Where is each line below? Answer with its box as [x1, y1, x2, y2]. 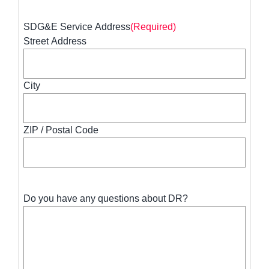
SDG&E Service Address [23, 22, 131, 32]
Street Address [23, 36, 87, 47]
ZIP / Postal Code [23, 125, 99, 136]
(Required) [130, 22, 177, 32]
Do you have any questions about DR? [23, 193, 189, 204]
